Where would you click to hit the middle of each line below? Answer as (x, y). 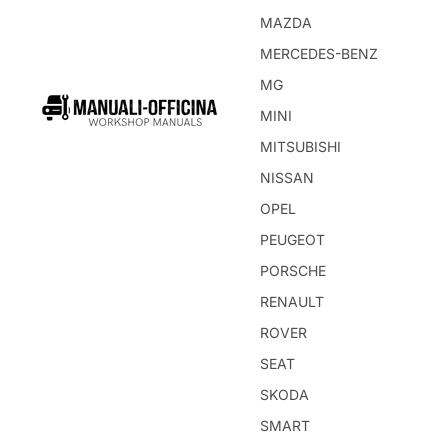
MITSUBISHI (300, 146)
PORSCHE (293, 270)
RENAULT (292, 301)
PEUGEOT (292, 239)
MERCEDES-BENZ (319, 53)
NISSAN (287, 177)
